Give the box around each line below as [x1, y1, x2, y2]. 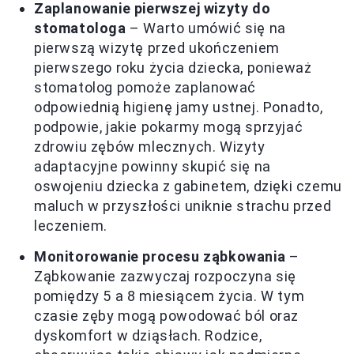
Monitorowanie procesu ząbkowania [34, 248, 286, 265]
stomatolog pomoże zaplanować [34, 79, 256, 96]
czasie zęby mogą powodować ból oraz [34, 307, 299, 325]
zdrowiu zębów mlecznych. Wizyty [34, 138, 265, 156]
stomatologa [34, 20, 126, 37]
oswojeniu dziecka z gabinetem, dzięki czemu [34, 178, 342, 195]
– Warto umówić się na [126, 20, 286, 37]
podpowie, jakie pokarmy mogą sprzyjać [34, 119, 303, 136]
